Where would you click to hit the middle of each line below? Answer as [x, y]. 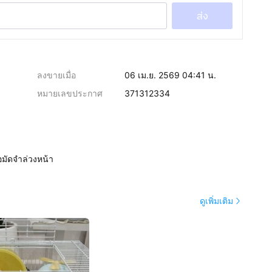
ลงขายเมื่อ [57, 75]
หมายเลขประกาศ [70, 93]
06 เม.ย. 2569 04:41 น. [170, 75]
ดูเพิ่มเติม [216, 201]
